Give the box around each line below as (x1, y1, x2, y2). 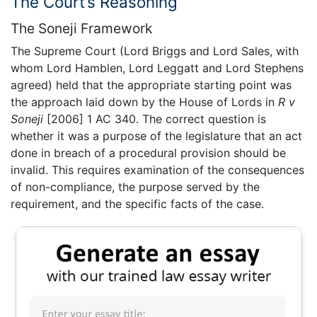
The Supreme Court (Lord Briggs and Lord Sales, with (11, 43, 299, 58)
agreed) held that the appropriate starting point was (11, 77, 292, 92)
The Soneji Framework (11, 19, 152, 37)
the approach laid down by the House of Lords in (11, 94, 278, 109)
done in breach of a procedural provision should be (11, 145, 286, 160)
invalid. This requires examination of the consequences (11, 162, 304, 177)
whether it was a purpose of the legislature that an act (11, 128, 302, 143)
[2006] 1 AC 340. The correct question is (43, 111, 266, 126)
